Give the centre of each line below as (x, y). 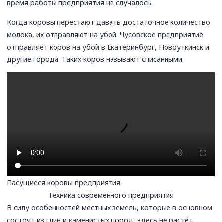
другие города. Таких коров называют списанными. (97, 59)
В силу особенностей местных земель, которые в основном (110, 207)
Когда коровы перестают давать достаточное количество (109, 22)
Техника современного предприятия (111, 195)
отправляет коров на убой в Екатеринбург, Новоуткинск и (108, 47)
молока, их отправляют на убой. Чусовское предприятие (105, 34)
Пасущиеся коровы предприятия (64, 182)
